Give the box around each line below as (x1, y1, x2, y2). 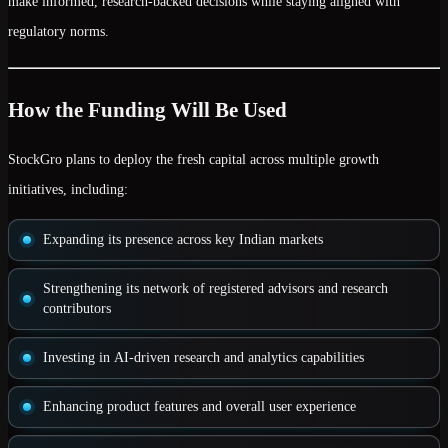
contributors (43, 301, 111, 316)
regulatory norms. (8, 24, 109, 39)
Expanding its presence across (43, 232, 215, 247)
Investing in (43, 350, 114, 365)
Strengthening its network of (43, 281, 209, 296)
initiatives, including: (8, 182, 128, 197)
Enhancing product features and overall (43, 399, 269, 414)
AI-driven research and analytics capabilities (114, 350, 364, 365)
